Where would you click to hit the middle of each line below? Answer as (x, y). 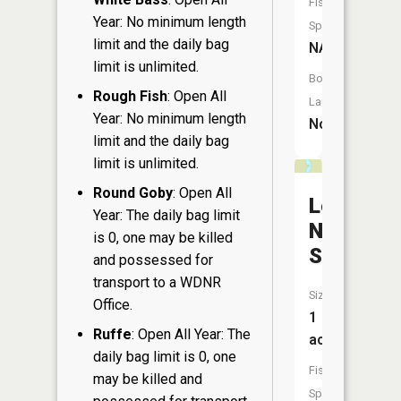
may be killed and (148, 379)
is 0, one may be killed (163, 238)
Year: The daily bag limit (166, 215)
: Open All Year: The (191, 334)
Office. (113, 305)
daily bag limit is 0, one (165, 357)
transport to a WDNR (157, 282)
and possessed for (153, 260)
